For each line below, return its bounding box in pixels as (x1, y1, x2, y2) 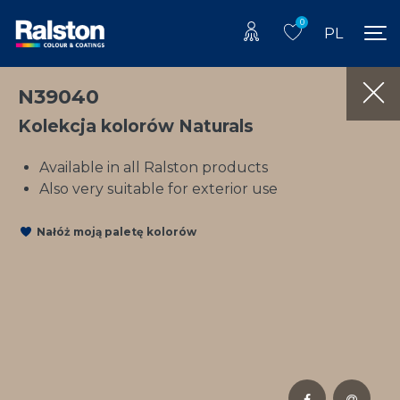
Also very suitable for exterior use (39, 179, 278, 197)
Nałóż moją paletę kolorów (37, 225, 196, 239)
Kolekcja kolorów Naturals (18, 114, 254, 137)
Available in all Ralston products (39, 158, 268, 176)
